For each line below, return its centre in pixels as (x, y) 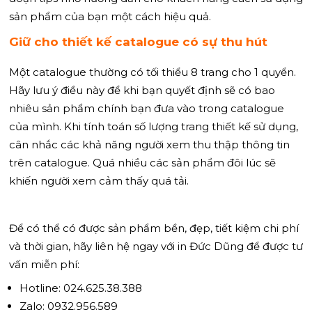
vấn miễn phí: (44, 264)
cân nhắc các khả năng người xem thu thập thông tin (149, 144)
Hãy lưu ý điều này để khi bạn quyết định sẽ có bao (142, 90)
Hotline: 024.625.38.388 (81, 288)
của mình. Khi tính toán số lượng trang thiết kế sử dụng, (154, 126)
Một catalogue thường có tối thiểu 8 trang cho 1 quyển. (153, 72)
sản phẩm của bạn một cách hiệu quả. (110, 16)
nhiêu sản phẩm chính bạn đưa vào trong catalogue (147, 108)
